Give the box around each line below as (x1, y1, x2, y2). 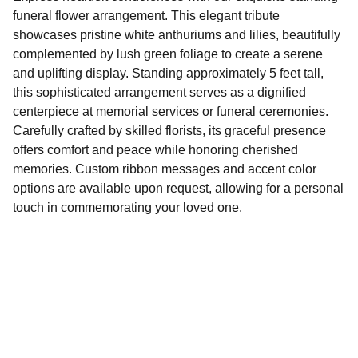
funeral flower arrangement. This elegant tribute (13, 8, 280, 22)
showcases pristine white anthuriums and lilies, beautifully (13, 27, 340, 42)
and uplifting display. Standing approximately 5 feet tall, (13, 66, 324, 80)
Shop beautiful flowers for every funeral (48, 335, 272, 349)
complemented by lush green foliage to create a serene (13, 46, 323, 61)
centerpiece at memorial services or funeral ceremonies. (13, 104, 328, 118)
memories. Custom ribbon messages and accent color (13, 161, 316, 176)
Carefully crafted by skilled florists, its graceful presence (13, 123, 326, 137)
